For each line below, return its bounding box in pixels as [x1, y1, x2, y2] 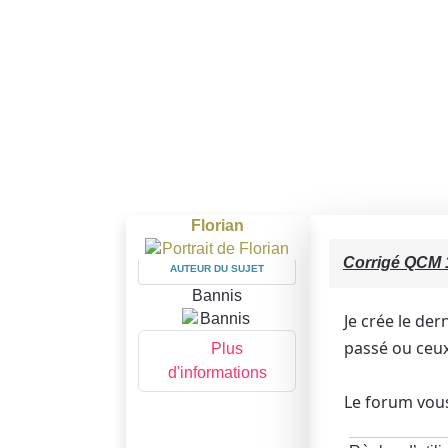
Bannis [192, 286, 242, 304]
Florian [190, 217, 244, 234]
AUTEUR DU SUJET [170, 262, 264, 274]
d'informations [167, 363, 267, 381]
